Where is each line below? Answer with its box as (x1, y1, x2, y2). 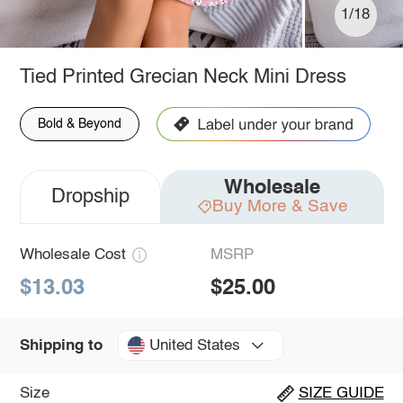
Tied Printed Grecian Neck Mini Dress (19, 67, 346, 87)
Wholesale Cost (19, 246, 126, 263)
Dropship (50, 186, 130, 207)
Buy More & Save (211, 197, 348, 215)
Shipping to (19, 337, 103, 354)
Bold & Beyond (37, 117, 121, 130)
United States (148, 337, 240, 354)
